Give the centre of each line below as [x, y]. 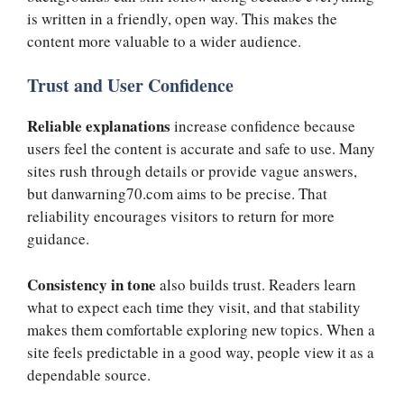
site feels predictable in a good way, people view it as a [201, 352]
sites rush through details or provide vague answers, [192, 171]
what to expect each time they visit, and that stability [194, 307]
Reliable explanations [99, 126]
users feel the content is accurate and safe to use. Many [201, 149]
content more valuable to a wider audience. [164, 41]
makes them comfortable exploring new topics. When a [201, 329]
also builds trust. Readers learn [256, 284]
